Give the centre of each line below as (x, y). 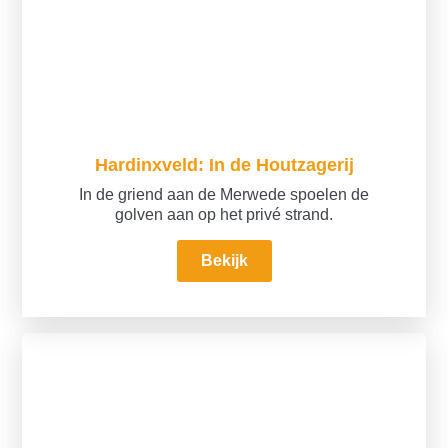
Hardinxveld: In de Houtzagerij (224, 165)
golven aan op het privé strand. (224, 215)
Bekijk (224, 261)
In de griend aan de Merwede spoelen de (224, 195)
